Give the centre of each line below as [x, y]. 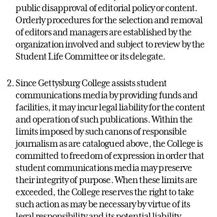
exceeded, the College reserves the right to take [105, 192]
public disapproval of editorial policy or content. [107, 8]
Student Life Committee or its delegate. [91, 56]
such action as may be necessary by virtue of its [103, 204]
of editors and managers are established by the [103, 32]
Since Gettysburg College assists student [91, 83]
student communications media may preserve [104, 168]
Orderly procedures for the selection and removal [109, 20]
